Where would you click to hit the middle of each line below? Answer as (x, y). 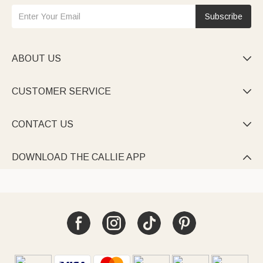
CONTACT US (43, 124)
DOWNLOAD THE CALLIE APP (79, 157)
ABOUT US (36, 59)
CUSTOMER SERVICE (61, 92)
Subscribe (223, 17)
